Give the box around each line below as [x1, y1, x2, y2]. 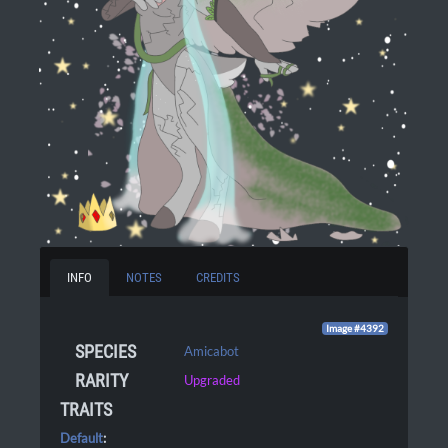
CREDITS [196, 270, 240, 285]
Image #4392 [326, 323, 385, 334]
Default [60, 430, 103, 446]
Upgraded [184, 372, 241, 388]
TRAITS [60, 399, 112, 420]
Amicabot [184, 343, 240, 359]
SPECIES [75, 341, 136, 362]
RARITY [75, 370, 128, 391]
